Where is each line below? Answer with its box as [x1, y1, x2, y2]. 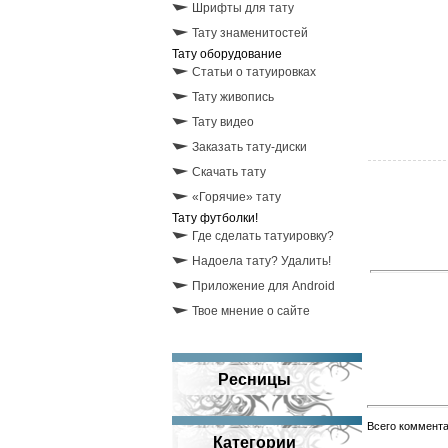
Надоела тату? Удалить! [192, 254, 331, 268]
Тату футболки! [172, 211, 258, 225]
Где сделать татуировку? [192, 229, 334, 243]
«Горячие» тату [192, 190, 281, 204]
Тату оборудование [172, 47, 282, 61]
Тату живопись [192, 90, 274, 104]
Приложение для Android [192, 279, 335, 293]
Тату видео [192, 115, 254, 129]
